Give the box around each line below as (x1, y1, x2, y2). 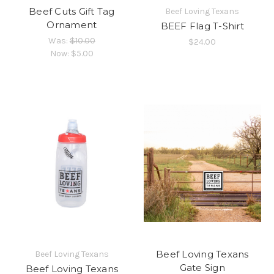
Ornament (46, 19, 97, 31)
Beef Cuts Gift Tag (29, 6, 115, 18)
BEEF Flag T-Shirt (160, 20, 244, 32)
